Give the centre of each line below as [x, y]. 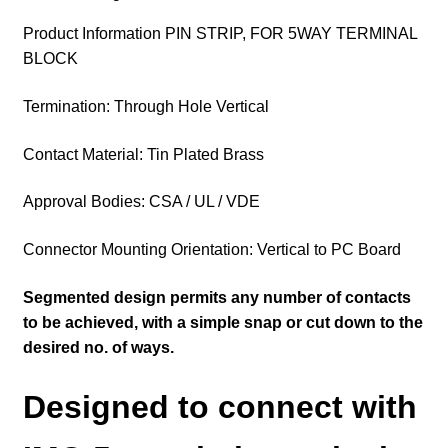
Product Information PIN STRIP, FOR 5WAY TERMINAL [219, 34]
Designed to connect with [219, 407]
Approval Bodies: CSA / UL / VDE [141, 202]
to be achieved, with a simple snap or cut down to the [222, 322]
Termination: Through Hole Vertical [145, 107]
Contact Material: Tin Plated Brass [143, 154]
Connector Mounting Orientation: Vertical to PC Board [211, 249]
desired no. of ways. [100, 347]
